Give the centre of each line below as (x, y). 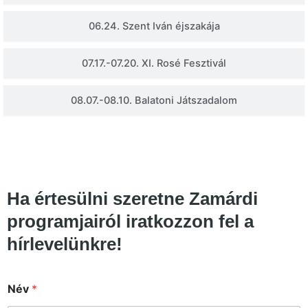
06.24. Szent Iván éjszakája (154, 26)
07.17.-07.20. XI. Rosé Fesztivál (154, 64)
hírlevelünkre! (65, 244)
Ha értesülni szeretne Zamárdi (132, 199)
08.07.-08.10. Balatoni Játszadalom (154, 101)
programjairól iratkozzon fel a (130, 222)
